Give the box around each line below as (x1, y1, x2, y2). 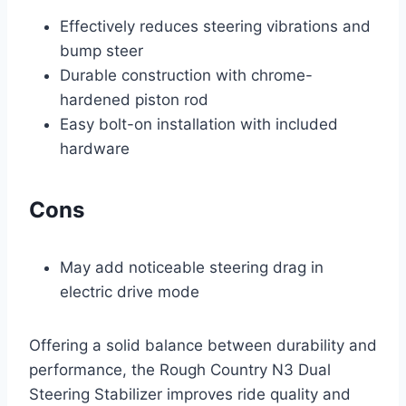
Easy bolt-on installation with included (60, 114, 338, 133)
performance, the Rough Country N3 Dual (29, 360, 331, 379)
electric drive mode (60, 282, 199, 301)
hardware (60, 139, 130, 158)
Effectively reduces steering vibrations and (60, 16, 371, 35)
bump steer (60, 41, 143, 60)
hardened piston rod (60, 90, 208, 109)
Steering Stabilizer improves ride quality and (29, 384, 351, 403)
